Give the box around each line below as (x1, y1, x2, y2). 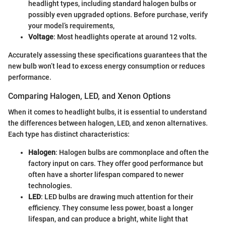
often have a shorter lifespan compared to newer (28, 171, 184, 179)
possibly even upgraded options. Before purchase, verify (28, 11, 208, 19)
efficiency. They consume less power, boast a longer (28, 204, 193, 212)
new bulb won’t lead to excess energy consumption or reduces (8, 62, 205, 71)
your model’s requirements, (28, 22, 115, 30)
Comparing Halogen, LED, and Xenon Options (8, 91, 171, 101)
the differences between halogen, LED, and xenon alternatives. (8, 119, 208, 128)
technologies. (28, 182, 72, 190)
